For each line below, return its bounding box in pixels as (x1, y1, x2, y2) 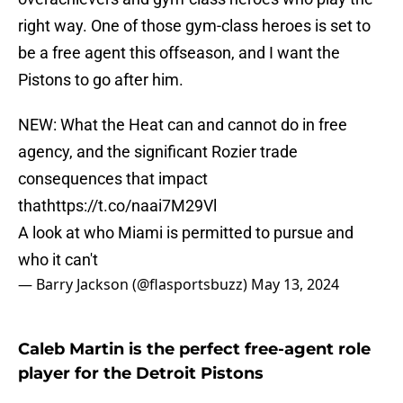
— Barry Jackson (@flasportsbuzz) (18, 274, 251, 295)
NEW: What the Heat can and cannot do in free (18, 115, 347, 135)
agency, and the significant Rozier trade (18, 142, 298, 162)
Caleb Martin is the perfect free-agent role (18, 339, 371, 360)
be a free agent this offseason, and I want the (18, 43, 340, 63)
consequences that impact (18, 169, 208, 189)
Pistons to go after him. (18, 70, 184, 90)
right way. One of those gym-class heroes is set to (18, 16, 371, 36)
